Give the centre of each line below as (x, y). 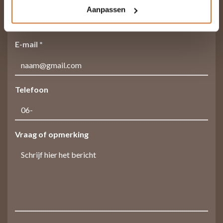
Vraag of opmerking (52, 134)
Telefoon (32, 90)
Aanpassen (106, 9)
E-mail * (29, 44)
